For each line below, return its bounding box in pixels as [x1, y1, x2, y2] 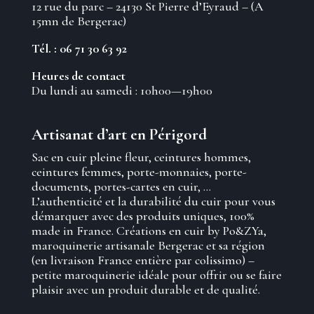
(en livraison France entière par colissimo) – [31, 252, 254, 268]
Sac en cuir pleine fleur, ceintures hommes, [31, 149, 251, 165]
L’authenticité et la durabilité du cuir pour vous [31, 193, 275, 210]
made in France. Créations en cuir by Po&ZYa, [31, 223, 266, 239]
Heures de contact [31, 68, 125, 83]
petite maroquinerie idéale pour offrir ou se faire [31, 267, 282, 283]
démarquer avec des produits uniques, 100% [31, 208, 254, 224]
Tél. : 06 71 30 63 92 [31, 41, 127, 56]
